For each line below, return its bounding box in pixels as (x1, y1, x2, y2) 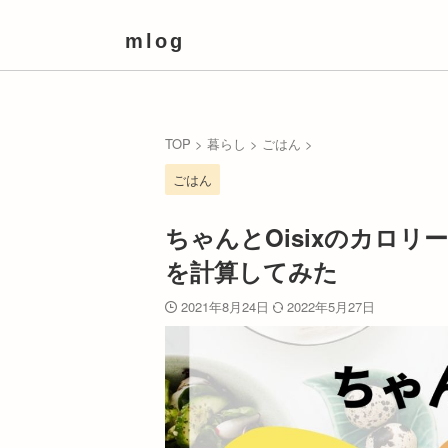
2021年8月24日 (181, 297, 273, 316)
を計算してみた (165, 254, 338, 288)
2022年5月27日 (287, 297, 375, 316)
